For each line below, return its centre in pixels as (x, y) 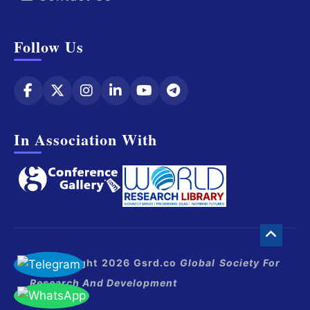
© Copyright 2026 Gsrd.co (105, 262)
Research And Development (103, 282)
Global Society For (230, 262)
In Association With (85, 139)
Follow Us (49, 46)
